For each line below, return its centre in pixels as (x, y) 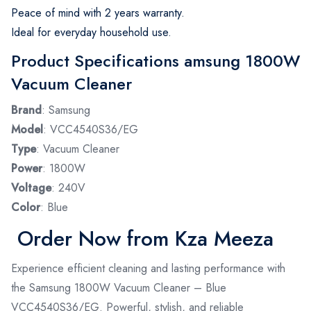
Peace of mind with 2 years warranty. (98, 12)
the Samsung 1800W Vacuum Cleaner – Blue (119, 287)
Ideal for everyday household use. (91, 32)
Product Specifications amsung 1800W (155, 60)
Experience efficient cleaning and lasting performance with (148, 268)
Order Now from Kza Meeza (142, 238)
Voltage (31, 187)
